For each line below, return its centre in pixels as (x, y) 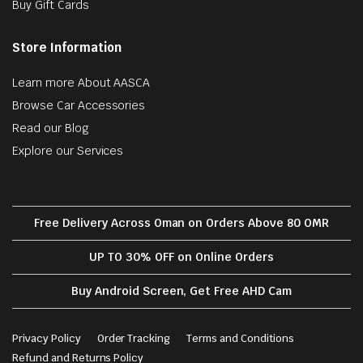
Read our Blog (51, 128)
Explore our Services (68, 151)
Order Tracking (134, 338)
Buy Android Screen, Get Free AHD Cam (181, 291)
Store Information (67, 47)
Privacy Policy (47, 338)
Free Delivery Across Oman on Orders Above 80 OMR (181, 223)
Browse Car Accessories (79, 105)
